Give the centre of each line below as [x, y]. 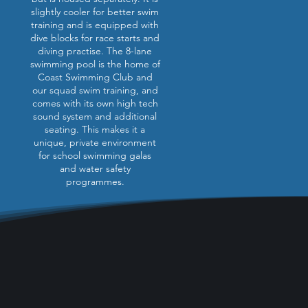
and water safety [95, 168]
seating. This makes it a [95, 129]
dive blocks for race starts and [95, 38]
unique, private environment [95, 142]
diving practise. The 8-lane [95, 51]
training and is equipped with [95, 25]
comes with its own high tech [95, 103]
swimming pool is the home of [95, 64]
